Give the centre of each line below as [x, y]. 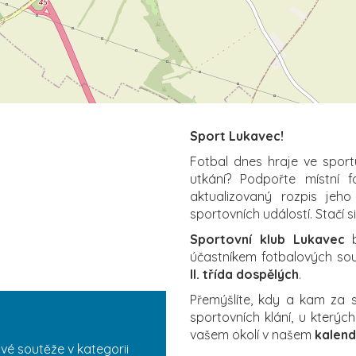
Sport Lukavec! [237, 135]
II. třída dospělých [244, 274]
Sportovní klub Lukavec [267, 239]
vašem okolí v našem [252, 334]
